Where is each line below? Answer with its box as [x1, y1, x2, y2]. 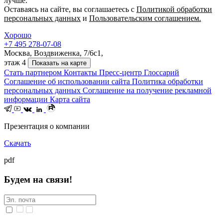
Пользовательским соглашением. [89, 14, 201, 23]
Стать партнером [4, 68, 64, 77]
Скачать [4, 139, 31, 148]
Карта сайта [50, 95, 90, 104]
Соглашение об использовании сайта [4, 77, 132, 86]
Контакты [64, 68, 99, 77]
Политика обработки [132, 77, 203, 86]
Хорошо [4, 31, 31, 40]
